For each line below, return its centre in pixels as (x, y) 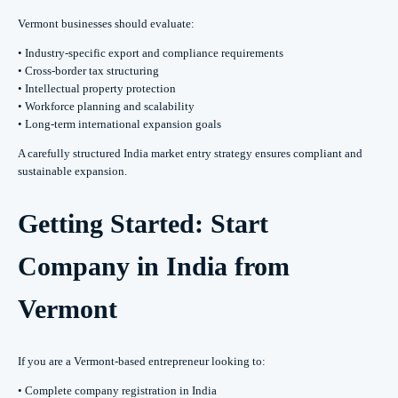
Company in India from (154, 267)
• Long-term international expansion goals (119, 124)
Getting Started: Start (143, 224)
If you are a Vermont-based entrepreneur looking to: (142, 362)
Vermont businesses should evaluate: (106, 24)
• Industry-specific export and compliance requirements (151, 53)
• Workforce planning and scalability (106, 107)
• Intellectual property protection (97, 89)
